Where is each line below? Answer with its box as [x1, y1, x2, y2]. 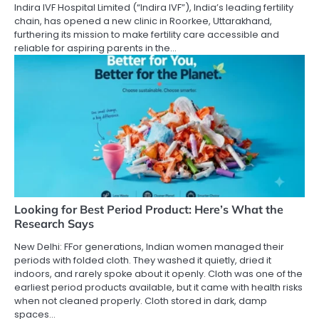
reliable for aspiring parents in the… [14, 41, 177, 56]
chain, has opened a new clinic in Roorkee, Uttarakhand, [14, 14, 272, 28]
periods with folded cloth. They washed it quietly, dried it [14, 253, 271, 268]
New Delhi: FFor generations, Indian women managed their [14, 240, 284, 254]
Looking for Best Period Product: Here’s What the [14, 202, 283, 217]
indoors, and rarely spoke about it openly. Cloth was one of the [14, 267, 303, 281]
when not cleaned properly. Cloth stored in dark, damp [14, 294, 267, 308]
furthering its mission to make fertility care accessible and [14, 28, 279, 42]
